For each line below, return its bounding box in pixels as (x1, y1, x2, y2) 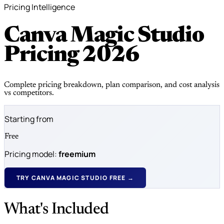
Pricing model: (4, 148, 58, 159)
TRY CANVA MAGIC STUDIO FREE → (16, 173, 134, 182)
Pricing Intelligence (4, 1, 75, 12)
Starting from (4, 113, 53, 124)
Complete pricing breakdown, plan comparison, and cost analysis (4, 80, 219, 89)
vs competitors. (4, 88, 54, 97)
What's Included (4, 201, 109, 218)
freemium (58, 148, 95, 159)
